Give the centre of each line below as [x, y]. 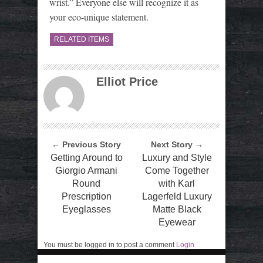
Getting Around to [86, 157]
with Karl [177, 183]
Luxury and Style [177, 157]
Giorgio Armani [86, 170]
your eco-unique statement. [99, 16]
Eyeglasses [86, 209]
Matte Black [177, 209]
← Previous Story [86, 144]
